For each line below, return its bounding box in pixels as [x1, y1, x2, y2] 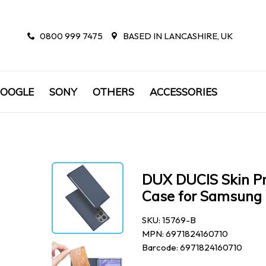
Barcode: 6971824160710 [142, 242, 242, 253]
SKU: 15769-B [142, 214, 196, 226]
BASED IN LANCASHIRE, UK [121, 30, 233, 42]
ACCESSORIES [150, 85, 217, 98]
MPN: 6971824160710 [142, 228, 228, 239]
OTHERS [93, 85, 134, 98]
